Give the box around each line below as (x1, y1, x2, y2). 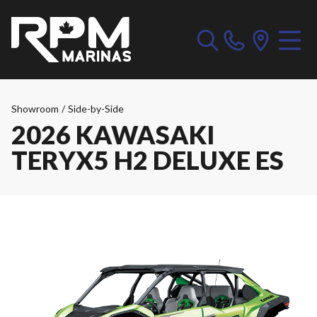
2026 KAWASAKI (11, 119, 214, 150)
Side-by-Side (68, 103, 124, 115)
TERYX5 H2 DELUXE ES (11, 144, 284, 175)
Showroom (11, 103, 59, 115)
